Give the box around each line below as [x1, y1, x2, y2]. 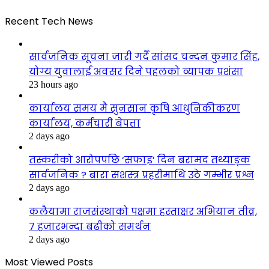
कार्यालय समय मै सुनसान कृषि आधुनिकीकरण [29, 101, 240, 115]
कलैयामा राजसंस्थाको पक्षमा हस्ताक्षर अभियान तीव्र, [29, 204, 257, 219]
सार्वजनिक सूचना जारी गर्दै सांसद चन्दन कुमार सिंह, [29, 49, 259, 64]
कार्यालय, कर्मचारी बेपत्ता [29, 116, 141, 130]
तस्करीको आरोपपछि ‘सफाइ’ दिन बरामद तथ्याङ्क [29, 153, 250, 167]
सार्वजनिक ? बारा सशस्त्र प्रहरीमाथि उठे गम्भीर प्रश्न [29, 168, 254, 182]
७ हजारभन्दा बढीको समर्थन [29, 219, 151, 234]
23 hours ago [29, 79, 78, 89]
